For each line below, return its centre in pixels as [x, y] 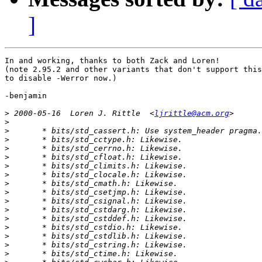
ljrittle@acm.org [192, 113]
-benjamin [26, 96]
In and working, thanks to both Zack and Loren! [112, 61]
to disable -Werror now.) [61, 78]
